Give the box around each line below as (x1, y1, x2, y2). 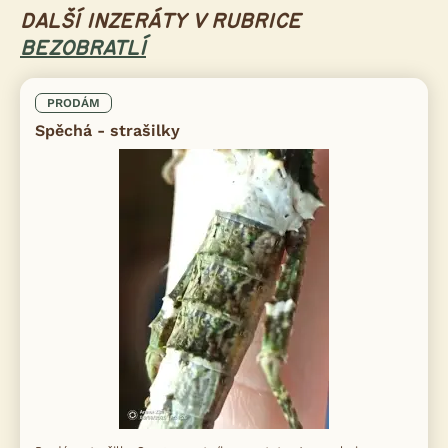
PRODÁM (47, 95, 100, 110)
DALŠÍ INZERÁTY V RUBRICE (20, 11, 301, 32)
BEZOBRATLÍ (20, 38, 146, 59)
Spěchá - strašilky (35, 120, 180, 140)
